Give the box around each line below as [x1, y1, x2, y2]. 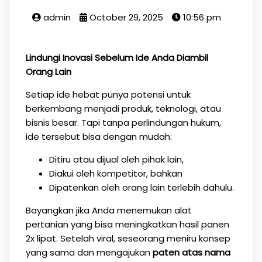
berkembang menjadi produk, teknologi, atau [25, 102, 221, 115]
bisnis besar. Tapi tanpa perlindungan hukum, [25, 116, 221, 129]
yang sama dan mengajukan [25, 246, 153, 258]
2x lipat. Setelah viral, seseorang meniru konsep [25, 232, 230, 244]
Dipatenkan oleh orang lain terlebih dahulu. [49, 181, 234, 194]
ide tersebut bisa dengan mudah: [25, 130, 172, 143]
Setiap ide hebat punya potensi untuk [25, 88, 191, 101]
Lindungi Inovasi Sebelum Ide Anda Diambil [25, 51, 208, 64]
